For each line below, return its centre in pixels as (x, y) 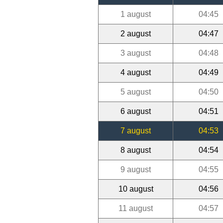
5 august (136, 92)
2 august (136, 33)
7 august (136, 130)
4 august (136, 72)
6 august (136, 111)
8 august (136, 150)
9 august (136, 169)
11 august (136, 208)
